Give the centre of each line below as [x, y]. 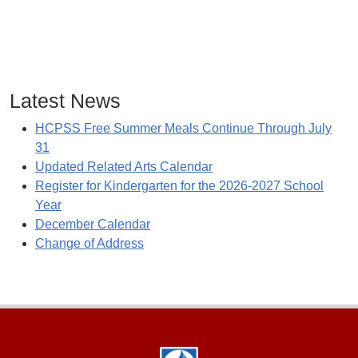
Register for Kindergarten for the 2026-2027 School [179, 186]
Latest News [65, 101]
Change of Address [89, 243]
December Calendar [93, 224]
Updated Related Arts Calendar [124, 167]
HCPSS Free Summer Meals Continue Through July [183, 128]
